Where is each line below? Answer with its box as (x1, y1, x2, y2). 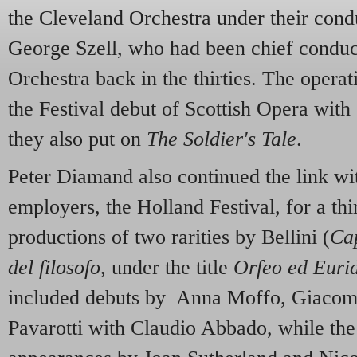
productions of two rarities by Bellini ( (8, 226, 330, 249)
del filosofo (8, 256, 100, 280)
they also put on (8, 127, 147, 151)
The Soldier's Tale (147, 127, 296, 151)
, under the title (100, 256, 233, 280)
